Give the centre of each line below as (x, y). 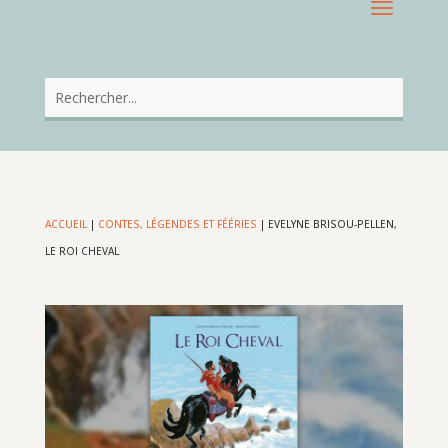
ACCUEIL (65, 224)
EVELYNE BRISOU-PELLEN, (332, 224)
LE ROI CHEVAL (81, 251)
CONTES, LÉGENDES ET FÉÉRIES (177, 224)
